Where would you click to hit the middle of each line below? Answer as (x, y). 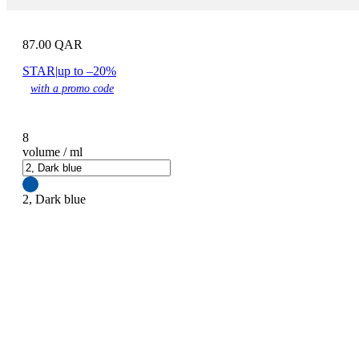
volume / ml (52, 152)
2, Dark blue (54, 199)
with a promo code (72, 89)
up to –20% (87, 71)
